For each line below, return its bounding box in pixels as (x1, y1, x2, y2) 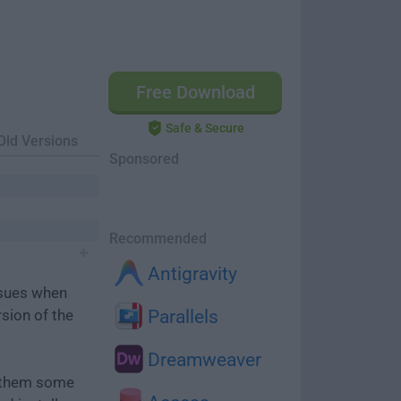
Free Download (135, 81, 255, 103)
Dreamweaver (143, 349, 261, 371)
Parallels (143, 306, 218, 328)
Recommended (109, 230, 207, 247)
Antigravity (143, 263, 237, 285)
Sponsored (109, 150, 179, 167)
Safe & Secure (166, 121, 244, 135)
